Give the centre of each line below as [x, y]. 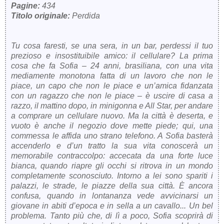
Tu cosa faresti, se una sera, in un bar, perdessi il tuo [112, 45]
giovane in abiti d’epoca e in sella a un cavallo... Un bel [112, 205]
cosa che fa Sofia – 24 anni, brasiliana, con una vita [112, 65]
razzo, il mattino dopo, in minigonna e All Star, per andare [112, 105]
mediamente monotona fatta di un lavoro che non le [112, 75]
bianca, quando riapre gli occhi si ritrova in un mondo [112, 165]
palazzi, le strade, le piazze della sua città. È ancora [112, 185]
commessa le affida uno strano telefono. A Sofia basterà [112, 135]
